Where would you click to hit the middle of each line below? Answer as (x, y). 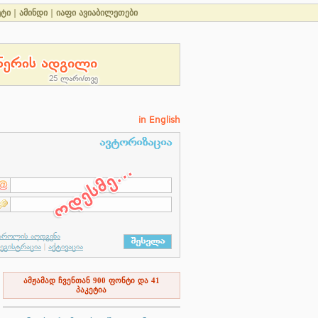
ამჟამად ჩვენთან (58, 281)
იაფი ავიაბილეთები (97, 13)
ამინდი (33, 13)
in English (159, 120)
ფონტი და (128, 281)
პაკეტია (91, 290)
